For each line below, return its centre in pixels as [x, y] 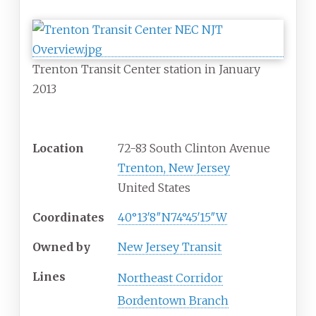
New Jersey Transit [170, 247]
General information [95, 119]
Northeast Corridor [170, 278]
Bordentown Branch [173, 301]
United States [154, 188]
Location [58, 148]
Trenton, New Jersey [174, 168]
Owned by [61, 247]
